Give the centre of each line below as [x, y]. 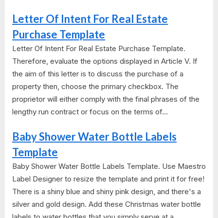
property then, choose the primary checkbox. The [95, 86]
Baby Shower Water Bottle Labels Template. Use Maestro [109, 166]
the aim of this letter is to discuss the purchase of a [98, 73]
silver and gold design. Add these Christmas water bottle [107, 204]
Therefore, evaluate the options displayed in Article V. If [105, 61]
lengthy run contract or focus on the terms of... [90, 111]
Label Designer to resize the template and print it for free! [108, 179]
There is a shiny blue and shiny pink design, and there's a [107, 192]
